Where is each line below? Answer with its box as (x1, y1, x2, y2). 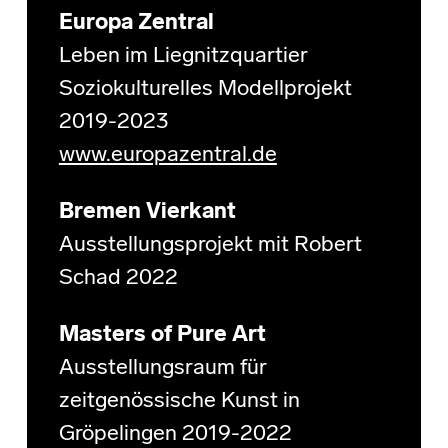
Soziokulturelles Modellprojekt (58, 78, 352, 102)
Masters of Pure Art (58, 324, 266, 348)
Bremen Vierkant (58, 201, 236, 225)
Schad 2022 (58, 267, 178, 291)
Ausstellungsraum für (58, 357, 267, 381)
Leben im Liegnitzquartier (58, 45, 308, 69)
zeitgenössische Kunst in (58, 390, 300, 414)
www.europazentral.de (58, 144, 277, 168)
